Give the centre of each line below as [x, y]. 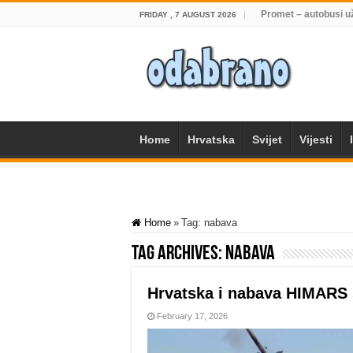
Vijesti [316, 139]
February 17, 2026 [192, 316]
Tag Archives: [178, 254]
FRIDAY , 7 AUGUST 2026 [188, 15]
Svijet [267, 139]
